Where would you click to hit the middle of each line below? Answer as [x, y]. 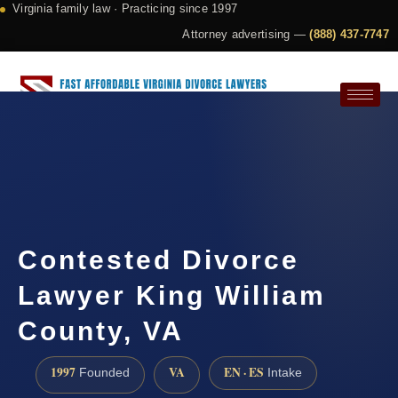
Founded [103, 373]
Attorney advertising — [246, 34]
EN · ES [244, 373]
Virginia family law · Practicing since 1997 [125, 8]
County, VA [101, 331]
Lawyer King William [172, 296]
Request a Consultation [106, 156]
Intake [283, 373]
